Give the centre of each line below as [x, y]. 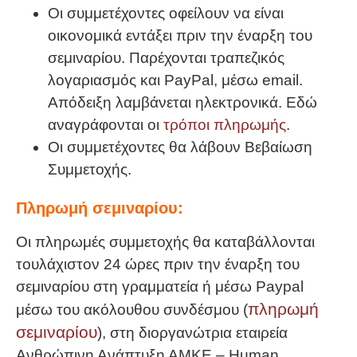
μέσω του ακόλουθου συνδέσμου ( [132, 309]
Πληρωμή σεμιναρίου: [100, 208]
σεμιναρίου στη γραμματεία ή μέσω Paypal [160, 286]
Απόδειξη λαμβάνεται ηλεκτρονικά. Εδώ [182, 103]
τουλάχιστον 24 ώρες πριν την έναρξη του [158, 264]
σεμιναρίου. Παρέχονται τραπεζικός [166, 58]
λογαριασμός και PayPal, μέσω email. [175, 80]
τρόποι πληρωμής [225, 125]
